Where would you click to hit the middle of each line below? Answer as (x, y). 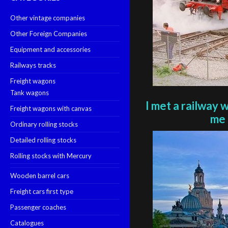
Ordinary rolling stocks (44, 124)
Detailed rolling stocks (43, 140)
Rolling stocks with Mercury (51, 156)
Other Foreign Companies (49, 34)
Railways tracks (33, 65)
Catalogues (27, 223)
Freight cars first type (42, 191)
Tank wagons (30, 93)
